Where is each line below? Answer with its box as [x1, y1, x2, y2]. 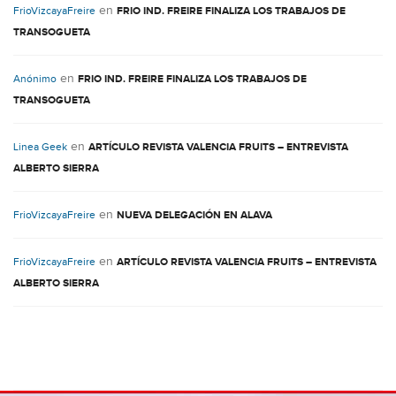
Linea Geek [13, 141, 67, 153]
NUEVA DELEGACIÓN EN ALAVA [117, 209, 272, 222]
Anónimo [13, 72, 57, 85]
